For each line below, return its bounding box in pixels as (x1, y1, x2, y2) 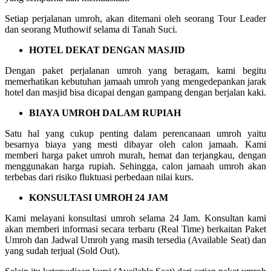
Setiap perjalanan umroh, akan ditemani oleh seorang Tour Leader (5, 13, 266, 24)
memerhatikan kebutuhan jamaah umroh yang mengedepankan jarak (5, 76, 266, 87)
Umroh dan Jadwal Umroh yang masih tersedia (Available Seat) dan (5, 234, 266, 245)
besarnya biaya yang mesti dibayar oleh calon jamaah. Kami (5, 139, 266, 149)
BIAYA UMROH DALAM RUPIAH (29, 107, 181, 118)
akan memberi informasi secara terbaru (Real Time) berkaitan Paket (5, 223, 266, 234)
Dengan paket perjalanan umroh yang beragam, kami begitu (5, 65, 266, 76)
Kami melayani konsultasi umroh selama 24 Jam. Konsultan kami (5, 212, 266, 223)
